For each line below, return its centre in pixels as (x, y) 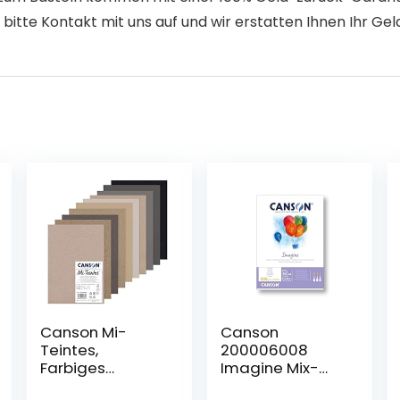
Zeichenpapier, (95, 386)
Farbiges (72, 368)
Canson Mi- (83, 332)
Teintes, (69, 350)
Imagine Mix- (270, 368)
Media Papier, (272, 386)
